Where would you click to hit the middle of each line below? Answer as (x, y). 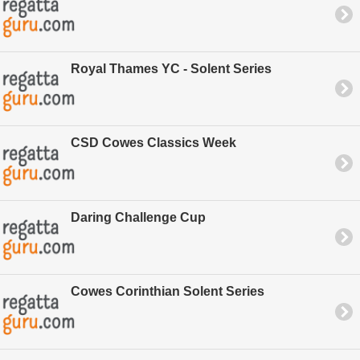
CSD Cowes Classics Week (153, 143)
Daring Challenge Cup (138, 217)
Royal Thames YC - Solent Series (171, 68)
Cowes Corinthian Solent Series (168, 292)
